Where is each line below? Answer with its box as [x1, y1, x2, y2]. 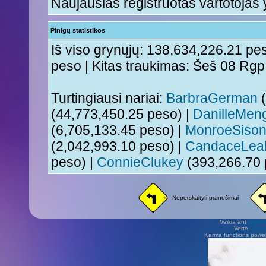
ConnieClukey [97, 154, 183, 170]
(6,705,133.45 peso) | [51, 122, 185, 138]
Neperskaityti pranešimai [172, 194, 239, 201]
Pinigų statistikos [50, 27, 105, 34]
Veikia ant [220, 218, 248, 225]
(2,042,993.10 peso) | [51, 138, 185, 154]
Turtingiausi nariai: [51, 90, 166, 106]
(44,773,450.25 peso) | [51, 106, 193, 122]
